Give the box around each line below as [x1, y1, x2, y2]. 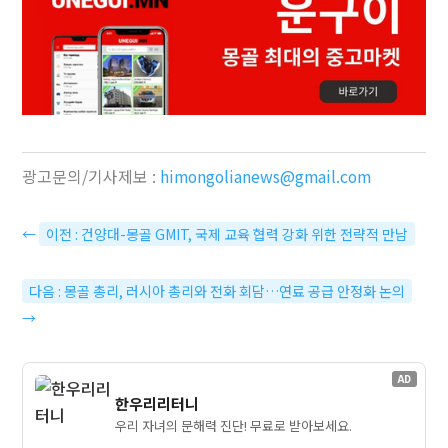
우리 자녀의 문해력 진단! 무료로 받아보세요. [115, 416, 353, 436]
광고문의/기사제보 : [22, 164, 161, 188]
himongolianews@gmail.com [160, 164, 372, 188]
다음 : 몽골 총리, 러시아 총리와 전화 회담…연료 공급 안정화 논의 [29, 280, 406, 301]
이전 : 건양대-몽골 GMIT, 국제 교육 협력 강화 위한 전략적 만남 [46, 223, 409, 244]
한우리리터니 [115, 393, 200, 415]
